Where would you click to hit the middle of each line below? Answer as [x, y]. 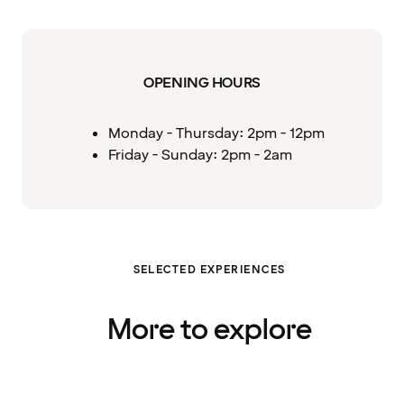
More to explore [209, 330]
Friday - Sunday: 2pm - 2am [200, 156]
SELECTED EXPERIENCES [209, 271]
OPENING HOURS [202, 83]
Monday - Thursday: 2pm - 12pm [216, 134]
